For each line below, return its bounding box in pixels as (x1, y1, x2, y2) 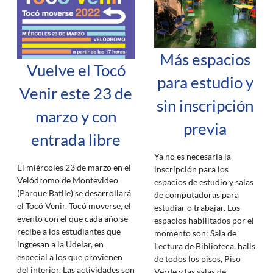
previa (183, 119, 227, 138)
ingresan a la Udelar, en (17, 238, 104, 249)
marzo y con (35, 107, 116, 126)
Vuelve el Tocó (26, 60, 126, 79)
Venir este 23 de (19, 83, 132, 102)
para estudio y (157, 73, 253, 92)
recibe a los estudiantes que (17, 225, 121, 236)
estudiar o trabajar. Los (154, 202, 240, 213)
